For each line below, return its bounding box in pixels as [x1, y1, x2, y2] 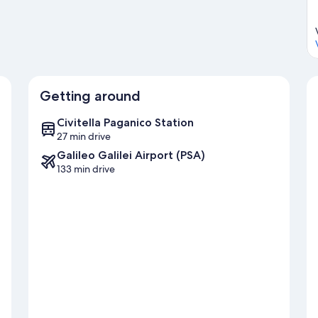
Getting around [40, 87, 141, 104]
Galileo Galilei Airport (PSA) [57, 148, 205, 162]
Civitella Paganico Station [57, 115, 194, 129]
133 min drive [57, 162, 115, 175]
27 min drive [57, 129, 111, 143]
